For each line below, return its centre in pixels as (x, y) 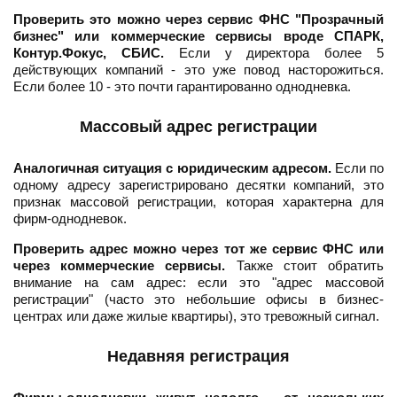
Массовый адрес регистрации (198, 127)
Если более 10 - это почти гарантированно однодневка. (182, 87)
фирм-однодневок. (70, 219)
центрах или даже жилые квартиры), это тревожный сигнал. (196, 316)
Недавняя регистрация (198, 357)
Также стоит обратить (305, 266)
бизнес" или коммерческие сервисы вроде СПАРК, (198, 36)
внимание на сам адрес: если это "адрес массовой (198, 283)
